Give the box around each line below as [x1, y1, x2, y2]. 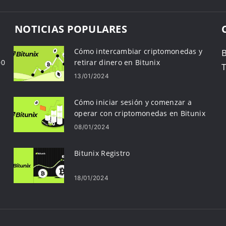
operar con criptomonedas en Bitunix [74, 108, 205, 118]
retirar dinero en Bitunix [74, 58, 160, 67]
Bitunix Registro [74, 148, 130, 158]
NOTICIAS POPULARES [15, 22, 128, 36]
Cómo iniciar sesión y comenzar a [74, 97, 192, 107]
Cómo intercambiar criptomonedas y [74, 46, 203, 56]
